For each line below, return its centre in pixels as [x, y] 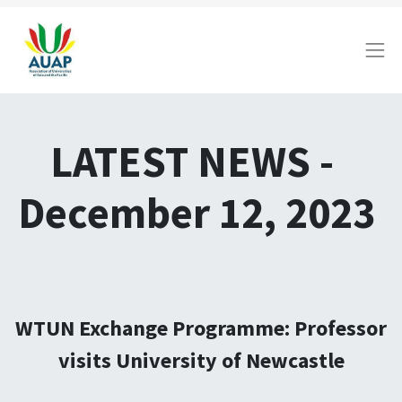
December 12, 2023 [197, 213]
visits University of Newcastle [201, 360]
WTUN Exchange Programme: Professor [201, 328]
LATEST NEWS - [197, 162]
